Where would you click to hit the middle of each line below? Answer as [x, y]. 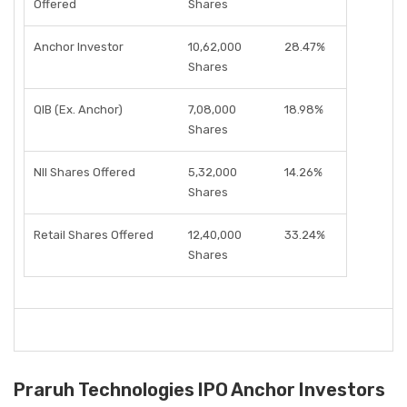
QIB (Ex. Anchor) [78, 109]
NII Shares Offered [84, 172]
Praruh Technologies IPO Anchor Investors [199, 390]
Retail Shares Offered [94, 235]
